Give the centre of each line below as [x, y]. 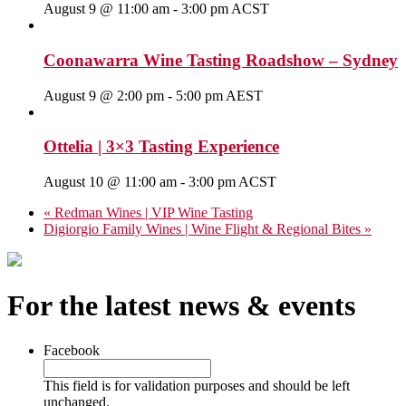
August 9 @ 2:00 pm [104, 95]
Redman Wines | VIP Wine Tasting [152, 212]
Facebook [72, 350]
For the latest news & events [181, 306]
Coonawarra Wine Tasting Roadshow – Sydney [221, 60]
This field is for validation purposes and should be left [197, 385]
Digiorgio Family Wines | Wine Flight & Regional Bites [204, 228]
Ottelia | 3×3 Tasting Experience [161, 147]
